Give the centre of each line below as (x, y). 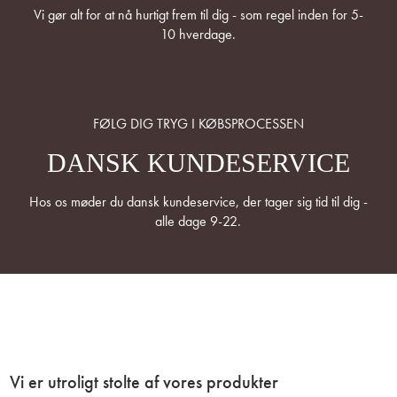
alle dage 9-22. (198, 222)
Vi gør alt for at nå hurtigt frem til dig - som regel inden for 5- (198, 15)
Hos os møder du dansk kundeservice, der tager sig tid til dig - (198, 202)
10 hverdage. (198, 35)
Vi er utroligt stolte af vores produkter (144, 382)
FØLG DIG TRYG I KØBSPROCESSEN (198, 124)
